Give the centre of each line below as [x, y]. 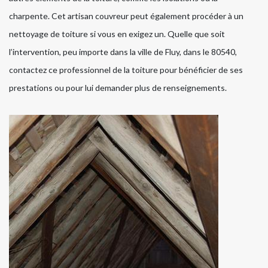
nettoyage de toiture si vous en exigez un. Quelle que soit [117, 33]
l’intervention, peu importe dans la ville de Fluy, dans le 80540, [123, 51]
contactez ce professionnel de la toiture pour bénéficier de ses [126, 69]
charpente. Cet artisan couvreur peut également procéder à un [126, 16]
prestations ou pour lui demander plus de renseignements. [118, 87]
